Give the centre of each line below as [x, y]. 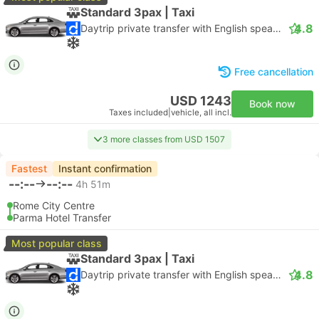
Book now [272, 104]
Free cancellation [274, 72]
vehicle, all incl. [201, 113]
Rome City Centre [54, 205]
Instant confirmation [105, 168]
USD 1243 [201, 101]
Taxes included [138, 113]
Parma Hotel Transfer [62, 218]
